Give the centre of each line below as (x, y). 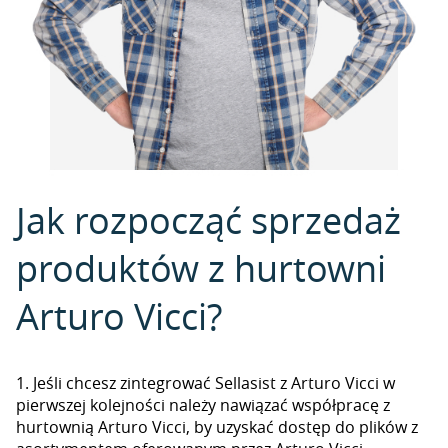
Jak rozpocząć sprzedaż (208, 220)
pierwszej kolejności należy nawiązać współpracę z (203, 405)
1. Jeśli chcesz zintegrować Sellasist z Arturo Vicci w (205, 383)
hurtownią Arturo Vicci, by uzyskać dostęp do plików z (217, 427)
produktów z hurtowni (201, 268)
